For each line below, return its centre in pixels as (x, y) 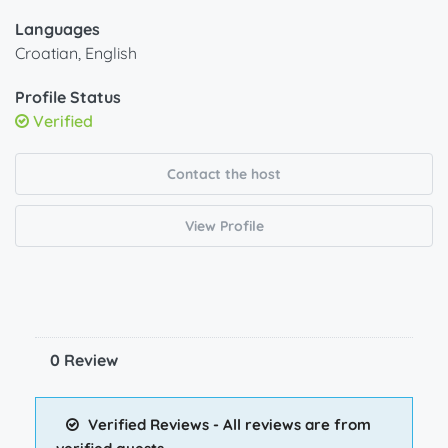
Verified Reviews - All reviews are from (227, 425)
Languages (57, 29)
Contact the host (224, 174)
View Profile (224, 226)
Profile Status (68, 97)
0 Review (84, 360)
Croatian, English (76, 53)
